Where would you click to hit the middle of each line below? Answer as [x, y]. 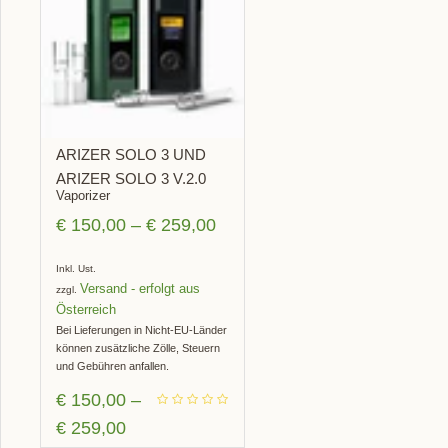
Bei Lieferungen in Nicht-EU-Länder [141, 330]
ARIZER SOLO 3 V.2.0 [130, 179]
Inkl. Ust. [75, 269]
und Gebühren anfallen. [112, 366]
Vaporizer [82, 196]
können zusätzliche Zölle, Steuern [137, 348]
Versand [103, 289]
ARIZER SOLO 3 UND [130, 155]
